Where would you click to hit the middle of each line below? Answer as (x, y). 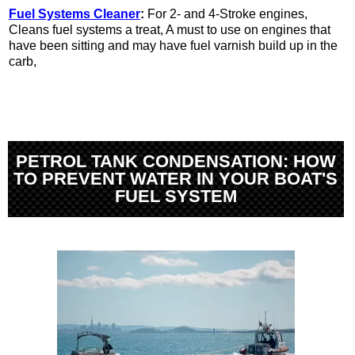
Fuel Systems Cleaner (74, 14)
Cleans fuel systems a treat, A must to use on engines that (170, 30)
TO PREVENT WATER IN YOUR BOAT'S (176, 178)
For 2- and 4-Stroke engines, (227, 14)
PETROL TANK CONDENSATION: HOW (176, 161)
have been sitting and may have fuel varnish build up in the (173, 46)
